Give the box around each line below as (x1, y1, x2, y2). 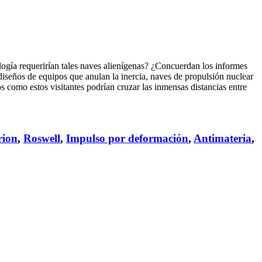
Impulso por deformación (66, 132, 188, 145)
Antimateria (194, 132, 251, 145)
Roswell (23, 132, 60, 145)
